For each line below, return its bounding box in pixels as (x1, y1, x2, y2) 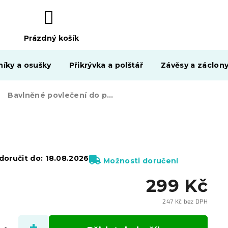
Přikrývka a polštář (69, 61, 144, 70)
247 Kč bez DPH (162, 197, 208, 205)
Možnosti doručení (103, 156, 179, 165)
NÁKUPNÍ (23, 44, 64, 54)
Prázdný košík (23, 34, 79, 43)
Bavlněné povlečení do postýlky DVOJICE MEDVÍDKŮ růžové (107, 91, 113, 100)
